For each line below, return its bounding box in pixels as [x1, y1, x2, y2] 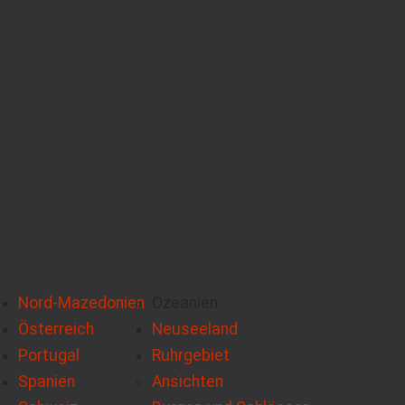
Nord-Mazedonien [18, 294, 145, 313]
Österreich [18, 320, 94, 339]
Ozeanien [152, 294, 218, 313]
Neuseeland [152, 320, 238, 339]
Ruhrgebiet [152, 346, 230, 365]
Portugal [18, 346, 80, 365]
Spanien [18, 372, 75, 391]
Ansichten [152, 372, 223, 391]
